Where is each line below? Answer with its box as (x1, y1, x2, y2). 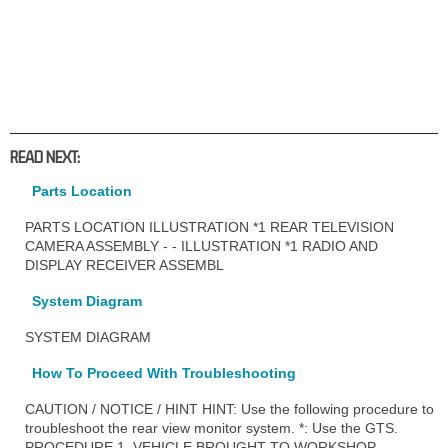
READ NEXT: (10, 147, 80, 166)
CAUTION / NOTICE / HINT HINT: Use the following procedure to (25, 400, 434, 417)
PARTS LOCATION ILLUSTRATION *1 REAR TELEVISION (25, 218, 394, 235)
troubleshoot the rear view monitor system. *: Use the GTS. (25, 419, 398, 436)
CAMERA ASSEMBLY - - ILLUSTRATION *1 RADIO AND (25, 237, 378, 254)
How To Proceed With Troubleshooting (32, 364, 296, 381)
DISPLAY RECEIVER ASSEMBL (25, 256, 224, 273)
